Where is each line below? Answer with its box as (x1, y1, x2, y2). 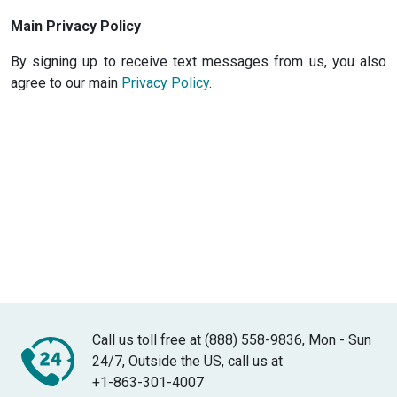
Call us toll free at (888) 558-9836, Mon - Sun (92, 331, 371, 349)
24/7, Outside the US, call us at (92, 353, 283, 370)
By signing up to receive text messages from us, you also (11, 53, 386, 70)
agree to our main (11, 74, 121, 91)
